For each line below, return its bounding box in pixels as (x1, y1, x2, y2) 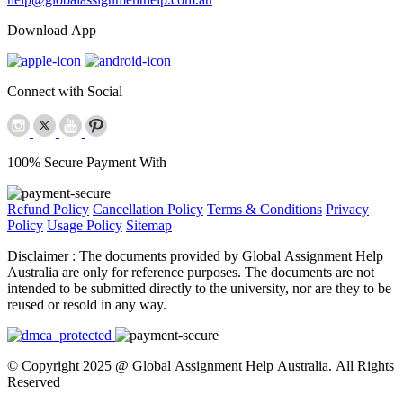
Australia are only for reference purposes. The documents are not (7, 264, 374, 280)
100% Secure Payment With (7, 154, 166, 170)
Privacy (326, 201, 369, 217)
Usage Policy (47, 217, 122, 233)
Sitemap (126, 217, 172, 233)
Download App (7, 22, 96, 38)
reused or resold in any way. (7, 296, 166, 312)
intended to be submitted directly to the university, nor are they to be (7, 280, 391, 296)
